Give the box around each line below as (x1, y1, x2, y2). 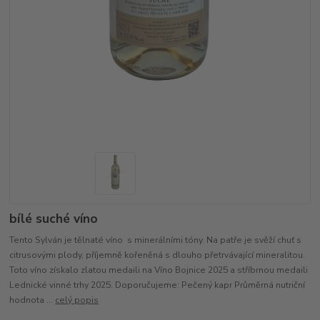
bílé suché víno (9, 209, 99, 227)
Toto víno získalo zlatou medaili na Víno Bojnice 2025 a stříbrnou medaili (9, 264, 309, 276)
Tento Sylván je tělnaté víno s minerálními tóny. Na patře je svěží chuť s (9, 234, 302, 246)
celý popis (55, 294, 99, 306)
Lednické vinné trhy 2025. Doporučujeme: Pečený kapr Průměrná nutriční (9, 279, 306, 291)
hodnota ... (9, 294, 56, 306)
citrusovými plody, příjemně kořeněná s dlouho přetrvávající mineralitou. (9, 249, 306, 261)
